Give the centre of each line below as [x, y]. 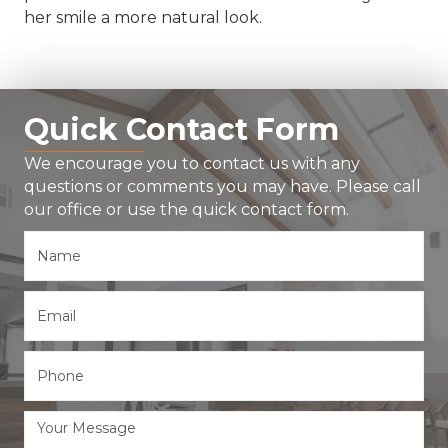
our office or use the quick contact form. [186, 209]
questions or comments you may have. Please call [222, 186]
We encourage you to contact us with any [192, 163]
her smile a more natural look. [143, 17]
